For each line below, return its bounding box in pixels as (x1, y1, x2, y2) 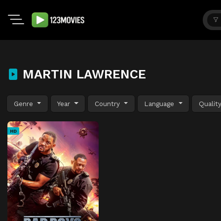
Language (144, 99, 177, 108)
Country (94, 99, 122, 108)
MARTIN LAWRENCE (19, 67, 146, 81)
